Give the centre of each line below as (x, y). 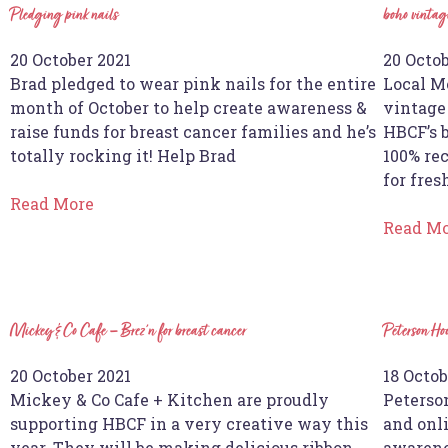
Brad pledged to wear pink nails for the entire (193, 83)
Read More (52, 203)
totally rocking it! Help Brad (123, 155)
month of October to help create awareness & (188, 107)
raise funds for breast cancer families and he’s (193, 131)
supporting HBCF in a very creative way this (189, 423)
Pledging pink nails (64, 15)
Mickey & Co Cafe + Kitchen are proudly (169, 399)
